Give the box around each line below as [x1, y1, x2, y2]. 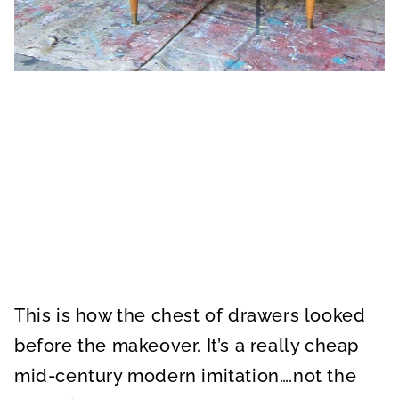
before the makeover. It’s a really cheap [14, 335, 360, 356]
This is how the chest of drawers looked [14, 305, 366, 326]
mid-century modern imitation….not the [14, 365, 357, 387]
